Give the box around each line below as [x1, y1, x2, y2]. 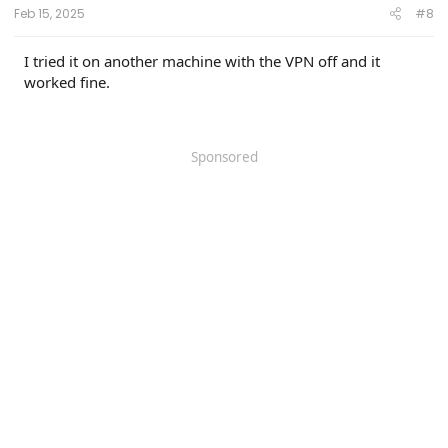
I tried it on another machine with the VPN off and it [24, 50, 380, 71]
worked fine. [24, 71, 110, 92]
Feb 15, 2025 [14, 4, 85, 22]
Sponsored [190, 147, 258, 166]
